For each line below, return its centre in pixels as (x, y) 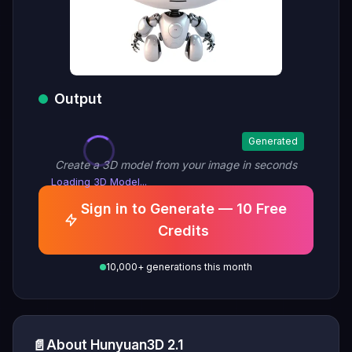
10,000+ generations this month (179, 267)
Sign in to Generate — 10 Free (183, 209)
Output (78, 99)
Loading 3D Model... (99, 181)
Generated (273, 141)
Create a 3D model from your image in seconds (176, 165)
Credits (184, 231)
